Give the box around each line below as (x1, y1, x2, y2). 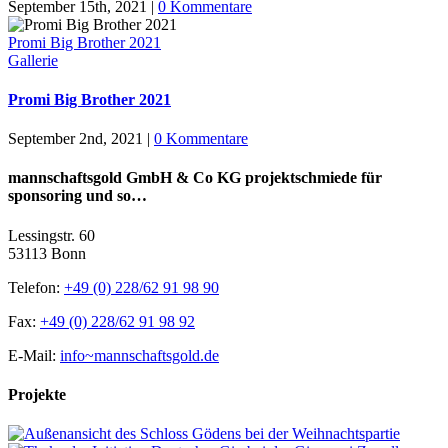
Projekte (8, 385, 66, 403)
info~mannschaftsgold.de (60, 346, 219, 364)
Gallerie (8, 51, 58, 69)
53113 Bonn (8, 244, 86, 262)
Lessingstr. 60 (8, 226, 95, 244)
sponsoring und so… (8, 187, 147, 205)
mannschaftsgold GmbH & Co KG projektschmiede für (8, 169, 382, 187)
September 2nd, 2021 (8, 130, 143, 148)
